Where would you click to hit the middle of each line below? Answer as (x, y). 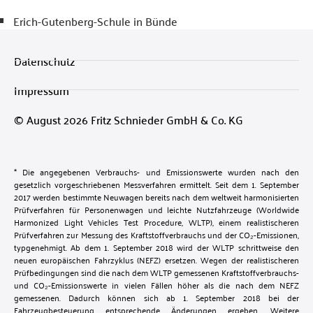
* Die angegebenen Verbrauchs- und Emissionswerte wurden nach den (156, 171)
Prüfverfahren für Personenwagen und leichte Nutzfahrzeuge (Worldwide (156, 209)
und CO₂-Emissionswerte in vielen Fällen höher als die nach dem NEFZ (156, 284)
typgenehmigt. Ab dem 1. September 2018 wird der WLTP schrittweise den (156, 247)
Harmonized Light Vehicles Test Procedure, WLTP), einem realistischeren (156, 221)
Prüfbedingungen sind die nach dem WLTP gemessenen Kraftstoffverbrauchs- (156, 272)
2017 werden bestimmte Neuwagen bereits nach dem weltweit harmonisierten (156, 196)
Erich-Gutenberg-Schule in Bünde (95, 21)
